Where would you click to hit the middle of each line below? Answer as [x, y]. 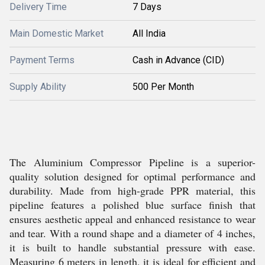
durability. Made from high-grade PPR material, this [132, 190]
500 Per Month [163, 87]
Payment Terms [42, 60]
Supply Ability [38, 87]
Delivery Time [38, 7]
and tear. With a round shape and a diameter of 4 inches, [132, 233]
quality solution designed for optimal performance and [132, 176]
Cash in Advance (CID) [178, 60]
